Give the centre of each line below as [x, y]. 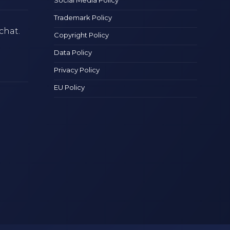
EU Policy [70, 87]
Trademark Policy [83, 17]
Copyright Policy [82, 35]
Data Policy [73, 52]
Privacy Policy [77, 70]
